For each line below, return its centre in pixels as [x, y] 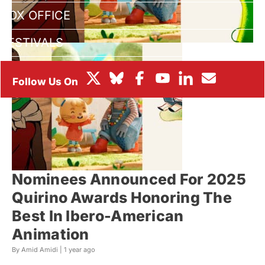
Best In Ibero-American [98, 216]
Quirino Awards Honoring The [122, 198]
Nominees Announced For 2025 [129, 180]
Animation [51, 235]
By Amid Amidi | [38, 250]
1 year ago [80, 250]
